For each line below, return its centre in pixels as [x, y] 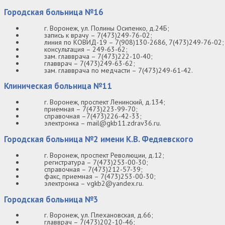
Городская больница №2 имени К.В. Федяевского [99, 139]
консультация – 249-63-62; [86, 49]
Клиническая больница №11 [58, 86]
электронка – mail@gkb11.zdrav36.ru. [103, 123]
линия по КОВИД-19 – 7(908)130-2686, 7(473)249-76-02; [134, 42]
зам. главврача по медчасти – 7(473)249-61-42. [119, 70]
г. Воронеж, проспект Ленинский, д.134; [105, 102]
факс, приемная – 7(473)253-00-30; [100, 176]
